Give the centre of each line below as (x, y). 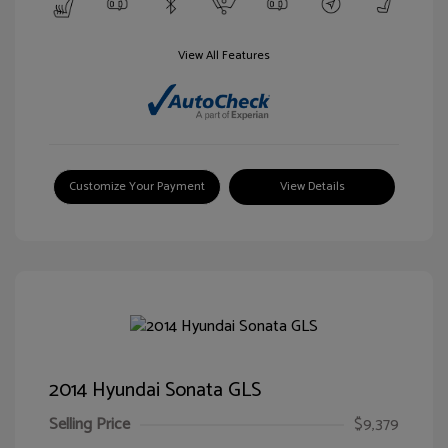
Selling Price (89, 424)
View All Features (224, 56)
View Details (312, 186)
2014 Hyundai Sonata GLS (155, 390)
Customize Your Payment (137, 186)
